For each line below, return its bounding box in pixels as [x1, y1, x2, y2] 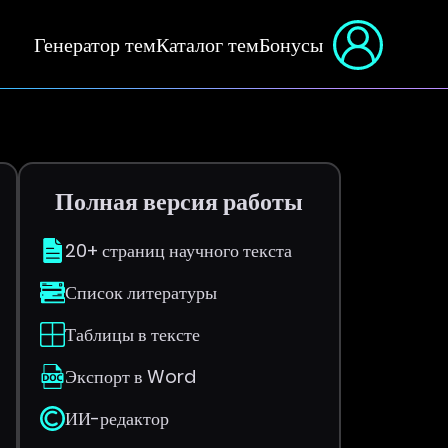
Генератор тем [34, 30, 156, 59]
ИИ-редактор [64, 406, 169, 431]
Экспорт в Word [64, 364, 196, 389]
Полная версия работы [55, 185, 304, 218]
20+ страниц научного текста [64, 238, 292, 263]
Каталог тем [156, 30, 259, 59]
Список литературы [64, 280, 217, 305]
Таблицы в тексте [64, 322, 200, 347]
